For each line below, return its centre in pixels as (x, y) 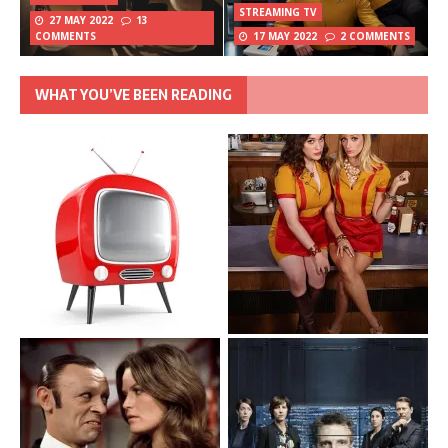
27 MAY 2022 (81, 19)
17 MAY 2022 (285, 35)
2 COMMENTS (375, 35)
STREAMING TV (278, 11)
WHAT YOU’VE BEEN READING (133, 94)
